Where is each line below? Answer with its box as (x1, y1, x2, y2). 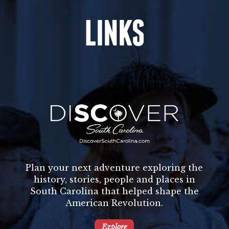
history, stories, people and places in (33, 174, 195, 185)
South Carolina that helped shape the (30, 186, 199, 197)
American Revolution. (65, 198, 164, 209)
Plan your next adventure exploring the (26, 163, 203, 173)
